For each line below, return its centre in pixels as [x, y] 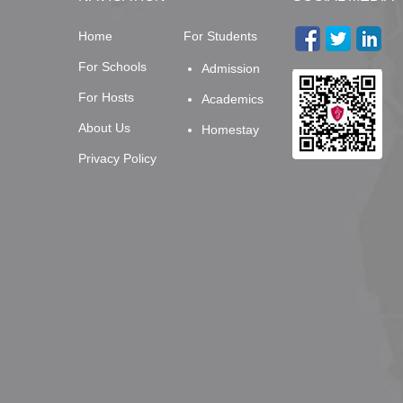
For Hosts [106, 97]
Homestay [230, 129]
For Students [220, 36]
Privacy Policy [117, 158]
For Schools [112, 66]
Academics [232, 99]
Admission [230, 68]
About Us [104, 127]
